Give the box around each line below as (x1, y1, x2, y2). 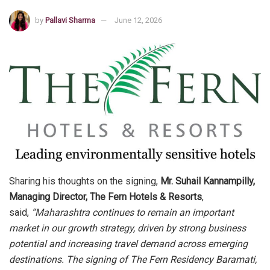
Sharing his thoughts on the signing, (9, 175, 160, 187)
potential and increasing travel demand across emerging (9, 237, 248, 250)
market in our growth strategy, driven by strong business (9, 222, 246, 234)
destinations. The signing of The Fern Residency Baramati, (9, 253, 257, 265)
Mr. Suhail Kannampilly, (160, 175, 255, 187)
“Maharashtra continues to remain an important (31, 206, 234, 218)
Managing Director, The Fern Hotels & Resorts (9, 190, 202, 202)
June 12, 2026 (115, 15, 162, 25)
